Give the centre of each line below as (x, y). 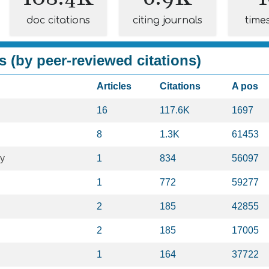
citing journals (168, 20)
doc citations (58, 20)
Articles (114, 86)
